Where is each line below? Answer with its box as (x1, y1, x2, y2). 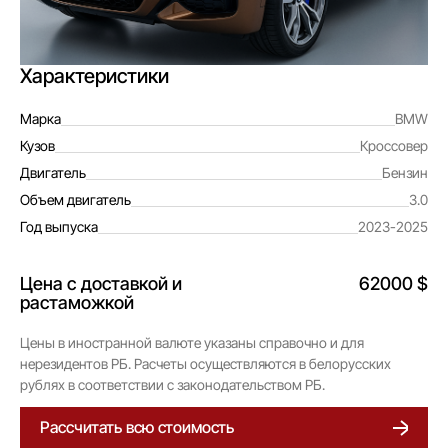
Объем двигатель (20, 191, 131, 208)
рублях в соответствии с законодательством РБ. (20, 376, 325, 393)
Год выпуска (20, 218, 98, 235)
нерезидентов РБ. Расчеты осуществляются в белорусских (20, 355, 391, 372)
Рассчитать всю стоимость (40, 417, 234, 437)
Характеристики (20, 64, 169, 88)
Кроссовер (360, 137, 428, 154)
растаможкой (20, 292, 134, 313)
